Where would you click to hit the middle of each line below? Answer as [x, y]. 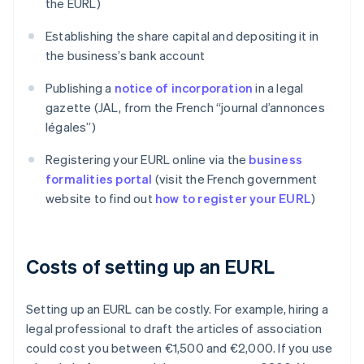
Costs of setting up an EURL [150, 266]
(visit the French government [235, 179]
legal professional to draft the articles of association [174, 329]
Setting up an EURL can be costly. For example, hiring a [178, 309]
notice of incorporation [184, 88]
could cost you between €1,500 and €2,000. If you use [180, 348]
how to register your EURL [233, 199]
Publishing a [80, 88]
